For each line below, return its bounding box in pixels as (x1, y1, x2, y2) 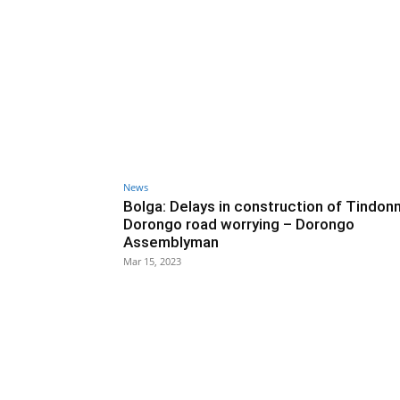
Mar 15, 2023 (123, 254, 181, 269)
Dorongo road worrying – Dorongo (123, 215, 354, 234)
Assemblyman (123, 233, 219, 252)
